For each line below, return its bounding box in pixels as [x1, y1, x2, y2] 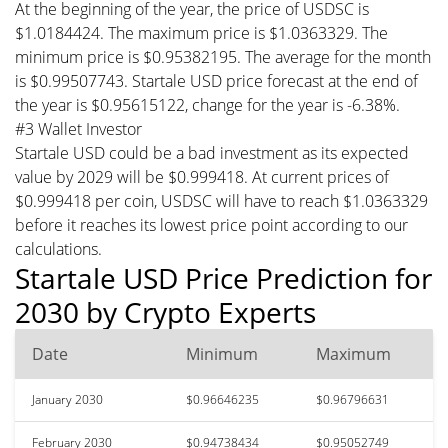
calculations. [15, 237, 102, 260]
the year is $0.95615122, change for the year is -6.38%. [15, 93, 400, 116]
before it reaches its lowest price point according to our [15, 213, 408, 236]
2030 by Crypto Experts [15, 292, 316, 331]
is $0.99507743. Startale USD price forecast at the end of [15, 69, 418, 92]
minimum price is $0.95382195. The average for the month [15, 45, 431, 68]
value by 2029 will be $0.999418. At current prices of [15, 165, 389, 188]
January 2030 [32, 390, 103, 408]
